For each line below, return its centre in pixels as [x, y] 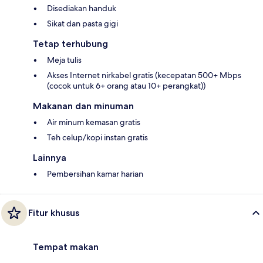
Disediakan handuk [82, 9]
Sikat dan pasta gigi [82, 24]
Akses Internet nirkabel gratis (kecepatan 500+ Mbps [144, 75]
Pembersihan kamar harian [95, 174]
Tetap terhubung [70, 44]
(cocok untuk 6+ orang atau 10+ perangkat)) [126, 86]
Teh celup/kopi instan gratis [97, 138]
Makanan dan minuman [83, 106]
